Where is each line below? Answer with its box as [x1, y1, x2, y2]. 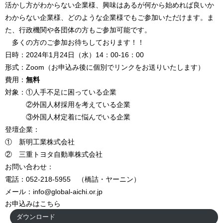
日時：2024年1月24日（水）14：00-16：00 [5, 50, 144, 59]
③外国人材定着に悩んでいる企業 [5, 112, 130, 121]
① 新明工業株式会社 [5, 137, 75, 146]
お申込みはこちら [5, 199, 61, 208]
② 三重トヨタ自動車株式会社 [5, 150, 103, 158]
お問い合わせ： [5, 162, 54, 171]
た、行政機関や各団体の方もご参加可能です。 [5, 25, 151, 34]
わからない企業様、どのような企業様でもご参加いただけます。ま [5, 13, 214, 21]
